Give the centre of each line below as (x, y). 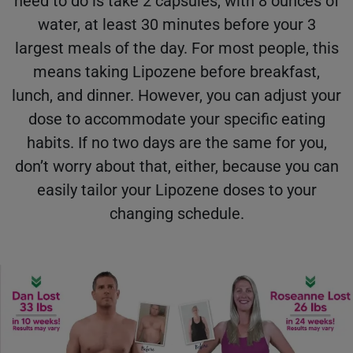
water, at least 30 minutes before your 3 (176, 25)
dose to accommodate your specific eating (176, 119)
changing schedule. (176, 214)
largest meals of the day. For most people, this (176, 48)
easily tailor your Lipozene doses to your (176, 190)
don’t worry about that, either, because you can (176, 167)
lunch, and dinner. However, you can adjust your (176, 96)
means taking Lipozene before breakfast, (176, 72)
